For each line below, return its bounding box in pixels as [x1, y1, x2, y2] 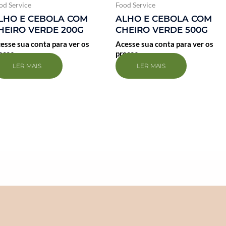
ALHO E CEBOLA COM [115, 13, 212, 24]
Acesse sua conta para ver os [115, 39, 213, 49]
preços [115, 49, 138, 59]
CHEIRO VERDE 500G [115, 24, 208, 35]
